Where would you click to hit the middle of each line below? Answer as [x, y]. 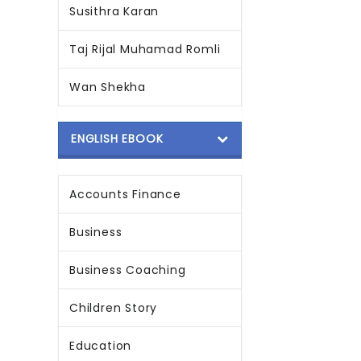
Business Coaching [128, 270]
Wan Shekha [108, 87]
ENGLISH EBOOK [117, 139]
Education [101, 346]
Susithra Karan [114, 11]
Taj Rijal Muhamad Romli [145, 49]
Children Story [114, 308]
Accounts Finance [125, 194]
